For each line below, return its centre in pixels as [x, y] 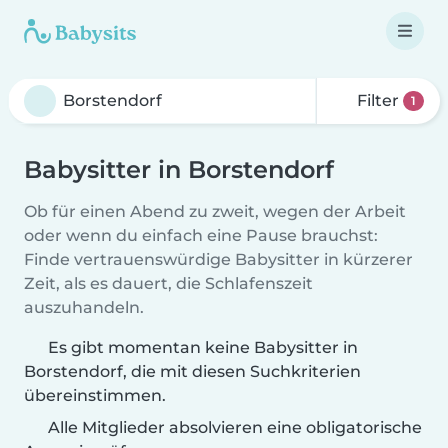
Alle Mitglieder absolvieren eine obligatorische [233, 427]
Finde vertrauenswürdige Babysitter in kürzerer [218, 259]
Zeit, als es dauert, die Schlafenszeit [168, 283]
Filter [378, 100]
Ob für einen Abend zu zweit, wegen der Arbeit [215, 211]
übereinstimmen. [95, 395]
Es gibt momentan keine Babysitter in [203, 347]
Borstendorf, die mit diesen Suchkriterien [192, 371]
